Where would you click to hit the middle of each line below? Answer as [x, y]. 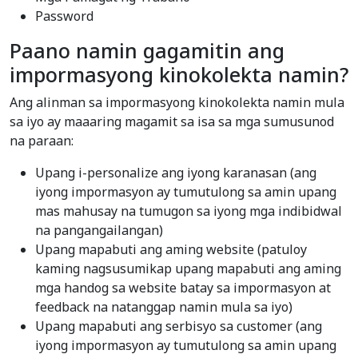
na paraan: [42, 141]
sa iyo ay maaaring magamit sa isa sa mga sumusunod [172, 122]
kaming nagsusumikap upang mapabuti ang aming [188, 269]
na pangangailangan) [99, 231]
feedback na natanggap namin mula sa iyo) [164, 307]
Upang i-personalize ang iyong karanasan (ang [176, 173]
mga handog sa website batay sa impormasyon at [183, 288]
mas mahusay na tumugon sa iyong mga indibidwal [189, 211]
